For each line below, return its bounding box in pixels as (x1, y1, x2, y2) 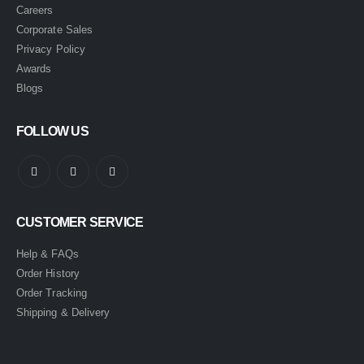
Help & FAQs (16, 248, 79, 260)
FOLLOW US (16, 124, 89, 138)
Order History (16, 267, 80, 279)
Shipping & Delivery (16, 306, 110, 318)
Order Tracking (16, 287, 87, 299)
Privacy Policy (16, 43, 85, 55)
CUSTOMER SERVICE (16, 215, 144, 229)
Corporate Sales (16, 24, 93, 36)
